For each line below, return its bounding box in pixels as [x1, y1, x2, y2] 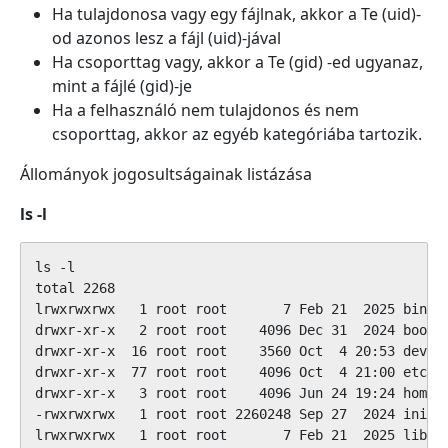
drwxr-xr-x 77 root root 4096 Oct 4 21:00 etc [35, 364, 427, 380]
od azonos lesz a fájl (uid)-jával [52, 27, 281, 49]
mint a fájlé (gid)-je [52, 75, 192, 97]
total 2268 [35, 280, 115, 296]
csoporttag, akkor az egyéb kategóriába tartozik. [52, 123, 422, 145]
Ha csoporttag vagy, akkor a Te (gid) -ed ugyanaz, [52, 51, 423, 73]
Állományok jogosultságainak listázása [20, 163, 312, 185]
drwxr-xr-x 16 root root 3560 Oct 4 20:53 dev [35, 343, 427, 359]
